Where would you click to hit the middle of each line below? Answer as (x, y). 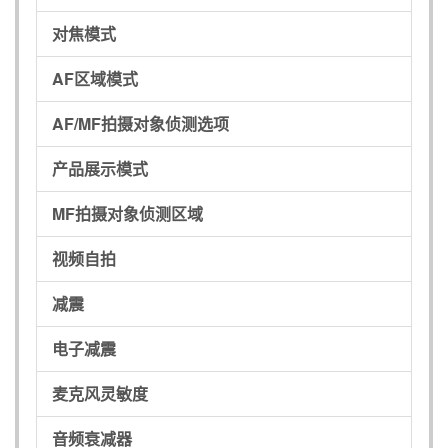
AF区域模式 (95, 78)
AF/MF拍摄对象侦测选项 (140, 123)
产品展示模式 (100, 168)
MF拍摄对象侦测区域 (127, 213)
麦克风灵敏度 (100, 393)
